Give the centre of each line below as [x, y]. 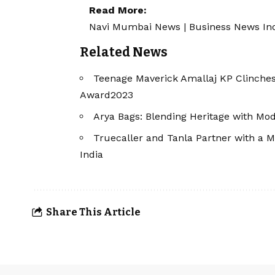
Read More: [118, 10]
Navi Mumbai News [135, 27]
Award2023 [107, 95]
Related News [124, 52]
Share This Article [93, 212]
